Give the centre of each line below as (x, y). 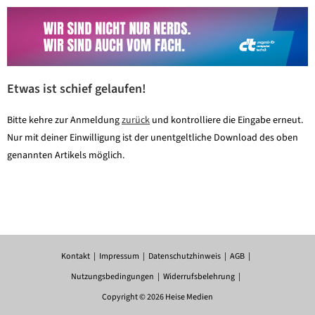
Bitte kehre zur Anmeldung (64, 120)
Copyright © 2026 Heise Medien (157, 297)
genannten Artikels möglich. (66, 155)
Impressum (119, 256)
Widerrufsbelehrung (199, 276)
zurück (136, 120)
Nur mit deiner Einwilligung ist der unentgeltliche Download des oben (153, 137)
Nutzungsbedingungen (112, 276)
